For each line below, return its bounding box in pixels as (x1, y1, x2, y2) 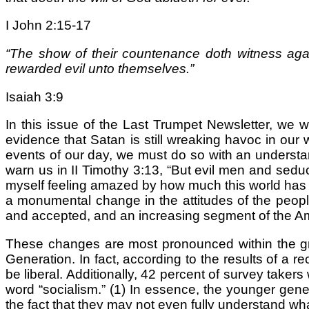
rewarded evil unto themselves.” (6, 61, 194, 76)
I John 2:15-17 (6, 18, 91, 33)
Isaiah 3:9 (6, 89, 63, 104)
